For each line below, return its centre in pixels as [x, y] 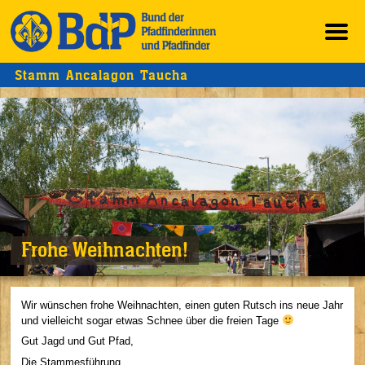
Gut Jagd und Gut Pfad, [77, 341]
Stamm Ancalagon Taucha [101, 75]
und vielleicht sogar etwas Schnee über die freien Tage [152, 320]
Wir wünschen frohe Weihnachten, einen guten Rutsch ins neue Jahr [182, 305]
